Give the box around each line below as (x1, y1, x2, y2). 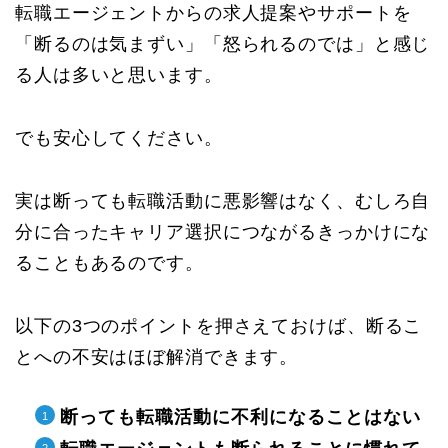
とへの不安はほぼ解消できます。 (15, 346, 299, 367)
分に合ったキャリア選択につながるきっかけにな (15, 221, 431, 242)
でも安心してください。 (15, 127, 223, 148)
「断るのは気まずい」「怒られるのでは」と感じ (15, 33, 431, 54)
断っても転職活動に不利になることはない (60, 406, 421, 427)
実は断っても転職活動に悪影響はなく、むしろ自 (15, 190, 431, 211)
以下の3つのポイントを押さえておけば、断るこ (15, 315, 423, 336)
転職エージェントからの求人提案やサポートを (15, 2, 412, 23)
